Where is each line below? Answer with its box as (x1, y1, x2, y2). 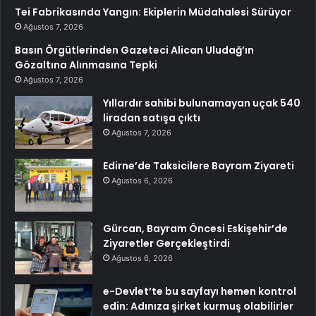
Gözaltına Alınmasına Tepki (15, 57, 157, 72)
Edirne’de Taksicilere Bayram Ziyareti (103, 158, 294, 173)
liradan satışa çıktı (103, 110, 200, 125)
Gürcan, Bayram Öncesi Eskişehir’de (103, 221, 288, 236)
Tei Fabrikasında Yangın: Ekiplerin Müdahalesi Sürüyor (15, 4, 291, 19)
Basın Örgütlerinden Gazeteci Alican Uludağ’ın (15, 42, 254, 57)
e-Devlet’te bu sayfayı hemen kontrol (103, 284, 296, 298)
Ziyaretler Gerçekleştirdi (103, 236, 230, 250)
